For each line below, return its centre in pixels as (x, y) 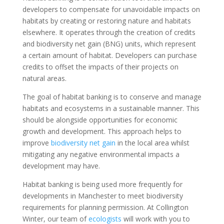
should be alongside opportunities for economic (100, 119)
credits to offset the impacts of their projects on (100, 66)
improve (36, 142)
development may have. (61, 165)
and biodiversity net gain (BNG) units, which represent (109, 43)
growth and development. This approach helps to (102, 131)
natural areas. (44, 78)
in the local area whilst (152, 142)
